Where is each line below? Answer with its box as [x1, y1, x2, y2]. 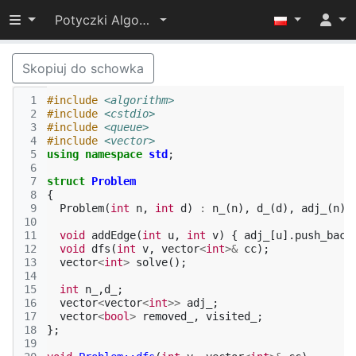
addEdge [91, 229, 136, 242]
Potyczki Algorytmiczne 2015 [138, 12, 149, 28]
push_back [295, 229, 352, 242]
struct [47, 175, 85, 188]
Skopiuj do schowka [22, 60, 144, 76]
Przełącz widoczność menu [9, 11, 173, 27]
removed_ [142, 310, 193, 323]
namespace [85, 148, 142, 161]
